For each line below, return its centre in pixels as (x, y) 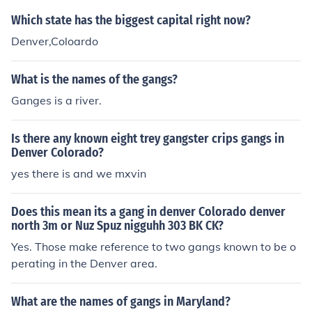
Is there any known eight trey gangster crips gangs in (148, 139)
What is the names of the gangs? (94, 79)
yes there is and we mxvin (79, 173)
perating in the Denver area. (84, 263)
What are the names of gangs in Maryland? (121, 302)
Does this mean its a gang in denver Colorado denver (148, 212)
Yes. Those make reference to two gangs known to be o (154, 247)
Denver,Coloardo (55, 41)
